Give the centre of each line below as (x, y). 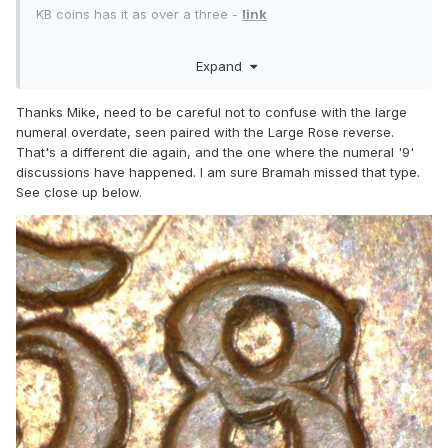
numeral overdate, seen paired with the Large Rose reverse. (205, 131)
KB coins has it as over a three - (139, 14)
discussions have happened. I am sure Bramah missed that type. (218, 171)
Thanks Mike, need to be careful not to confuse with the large (211, 111)
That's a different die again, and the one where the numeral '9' (215, 151)
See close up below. (79, 191)
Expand (222, 65)
